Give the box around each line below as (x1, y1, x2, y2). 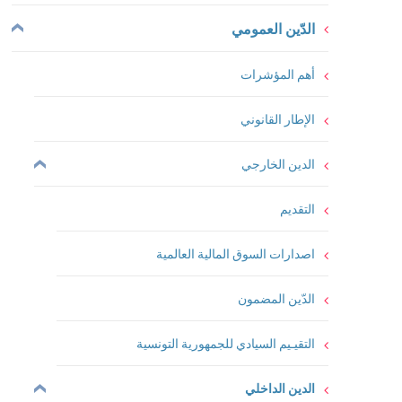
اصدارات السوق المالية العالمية (156, 245, 315, 262)
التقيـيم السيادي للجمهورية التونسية (136, 335, 315, 352)
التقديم (280, 200, 315, 217)
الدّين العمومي (232, 19, 315, 38)
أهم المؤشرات (240, 66, 315, 83)
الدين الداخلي (245, 380, 315, 397)
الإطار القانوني (240, 110, 315, 127)
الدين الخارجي (241, 155, 315, 172)
